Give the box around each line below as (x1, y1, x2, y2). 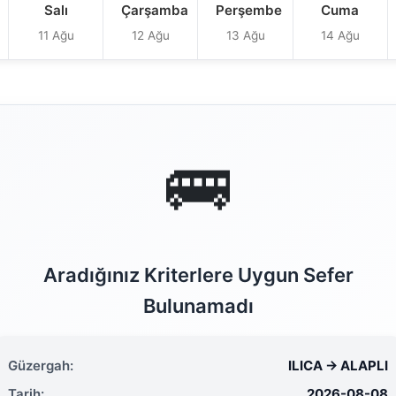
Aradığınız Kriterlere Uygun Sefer (42, 263, 354, 286)
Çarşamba (121, 2, 189, 19)
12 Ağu (131, 28, 170, 42)
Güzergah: (8, 357, 73, 374)
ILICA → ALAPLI (288, 357, 388, 374)
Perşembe (216, 2, 283, 19)
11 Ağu (37, 28, 74, 42)
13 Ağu (225, 28, 265, 42)
